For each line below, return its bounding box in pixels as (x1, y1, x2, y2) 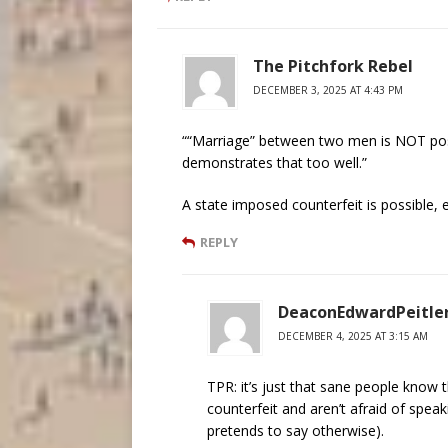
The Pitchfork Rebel (253, 55, 413, 78)
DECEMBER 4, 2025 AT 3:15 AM (278, 329, 428, 344)
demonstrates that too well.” (182, 153, 367, 173)
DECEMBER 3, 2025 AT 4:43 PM (253, 83, 403, 98)
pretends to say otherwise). (207, 421, 384, 441)
